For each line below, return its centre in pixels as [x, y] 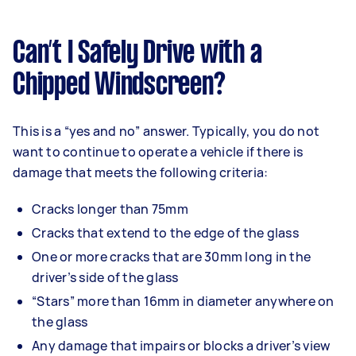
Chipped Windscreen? [122, 85]
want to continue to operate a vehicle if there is [158, 151]
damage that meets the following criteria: [141, 172]
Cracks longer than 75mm [110, 209]
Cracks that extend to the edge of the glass [165, 232]
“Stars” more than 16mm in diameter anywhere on [183, 301]
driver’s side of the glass [105, 277]
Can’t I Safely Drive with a [137, 54]
